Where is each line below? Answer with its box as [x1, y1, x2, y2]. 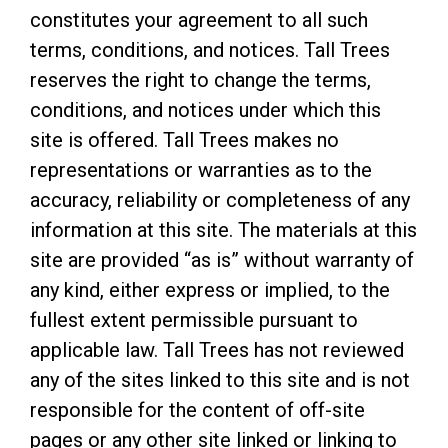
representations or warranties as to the [30, 158, 372, 182]
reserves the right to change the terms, [30, 68, 371, 92]
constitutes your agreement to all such [30, 8, 368, 32]
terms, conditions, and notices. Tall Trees [30, 38, 390, 62]
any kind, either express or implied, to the [30, 278, 390, 302]
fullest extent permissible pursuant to [30, 308, 358, 332]
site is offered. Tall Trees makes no [30, 128, 339, 152]
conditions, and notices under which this [30, 98, 381, 122]
